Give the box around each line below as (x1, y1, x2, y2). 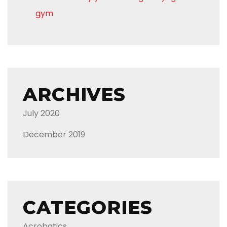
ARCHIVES (23, 83, 126, 106)
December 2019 (23, 129, 85, 141)
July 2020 (23, 107, 60, 120)
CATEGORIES (23, 196, 153, 219)
